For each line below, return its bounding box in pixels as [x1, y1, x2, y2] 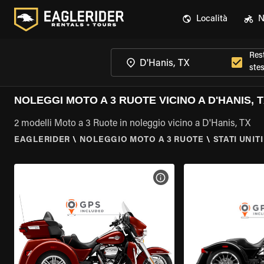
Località [196, 15, 227, 24]
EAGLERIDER [14, 136, 70, 144]
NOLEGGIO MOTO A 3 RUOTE [79, 136, 204, 144]
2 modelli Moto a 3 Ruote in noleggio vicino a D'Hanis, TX [14, 119, 250, 128]
